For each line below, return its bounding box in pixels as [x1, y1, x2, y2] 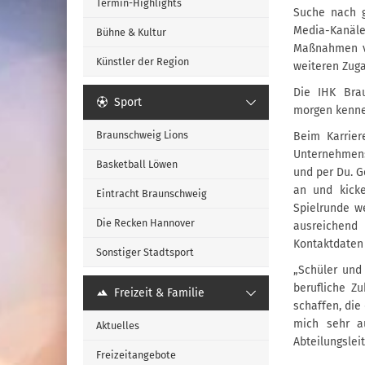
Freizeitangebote [96, 349, 176, 361]
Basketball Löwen [96, 158, 178, 170]
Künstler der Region [96, 55, 189, 68]
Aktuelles [96, 319, 139, 332]
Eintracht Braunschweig [96, 187, 207, 200]
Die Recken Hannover [96, 217, 195, 229]
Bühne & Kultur [96, 26, 166, 38]
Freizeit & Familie [114, 286, 205, 300]
